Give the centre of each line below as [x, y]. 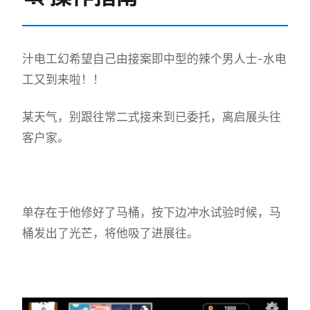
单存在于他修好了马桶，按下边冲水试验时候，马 [152, 212]
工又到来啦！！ [63, 79]
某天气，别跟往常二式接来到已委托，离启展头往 [152, 117]
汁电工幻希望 [57, 58]
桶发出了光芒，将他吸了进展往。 [110, 233]
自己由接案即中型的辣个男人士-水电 [190, 58]
